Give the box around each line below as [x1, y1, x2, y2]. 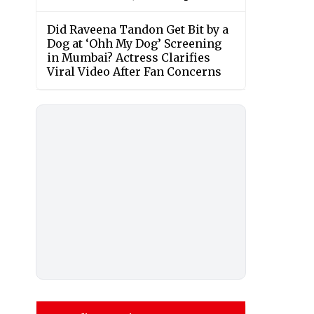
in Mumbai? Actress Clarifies [47, 50, 210, 65]
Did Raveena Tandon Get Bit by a [47, 22, 228, 37]
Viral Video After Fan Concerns [47, 64, 221, 79]
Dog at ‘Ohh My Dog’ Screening [47, 36, 221, 51]
